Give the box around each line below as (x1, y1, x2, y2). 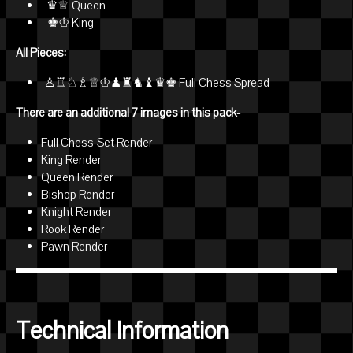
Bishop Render (41, 187, 114, 203)
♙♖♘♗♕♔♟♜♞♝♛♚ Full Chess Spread (41, 75, 269, 91)
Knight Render (41, 204, 111, 221)
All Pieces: (16, 45, 69, 61)
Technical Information (16, 315, 229, 348)
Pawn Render (41, 239, 107, 255)
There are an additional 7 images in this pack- (16, 105, 240, 121)
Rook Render (41, 221, 104, 238)
